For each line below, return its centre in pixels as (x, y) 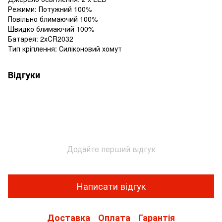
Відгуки (24, 75)
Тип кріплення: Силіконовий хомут (65, 48)
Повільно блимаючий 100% (53, 19)
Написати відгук (111, 186)
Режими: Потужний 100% (50, 9)
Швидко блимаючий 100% (51, 28)
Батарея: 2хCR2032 (41, 38)
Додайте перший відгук (111, 149)
